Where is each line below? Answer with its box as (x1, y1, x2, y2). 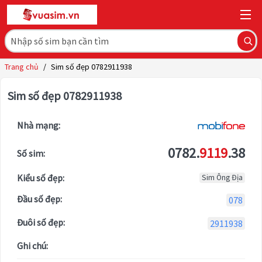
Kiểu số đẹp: (17, 172, 64, 184)
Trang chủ (5, 61, 39, 73)
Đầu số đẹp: (17, 193, 62, 205)
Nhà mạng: (17, 119, 60, 132)
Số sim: (17, 147, 45, 160)
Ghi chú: (17, 240, 48, 252)
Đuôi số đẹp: (17, 216, 65, 229)
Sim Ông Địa (202, 173, 243, 183)
